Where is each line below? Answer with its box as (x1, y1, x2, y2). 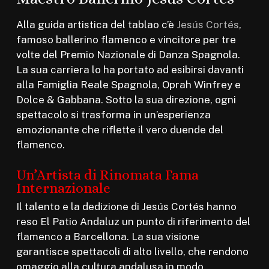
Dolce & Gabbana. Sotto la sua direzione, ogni (16, 94, 236, 106)
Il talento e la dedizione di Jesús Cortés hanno (16, 200, 237, 213)
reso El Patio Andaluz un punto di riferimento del (16, 215, 250, 228)
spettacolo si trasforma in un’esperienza (16, 109, 211, 121)
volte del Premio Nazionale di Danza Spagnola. (16, 49, 240, 61)
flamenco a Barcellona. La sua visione (16, 230, 199, 243)
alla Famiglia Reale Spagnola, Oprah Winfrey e (16, 79, 241, 91)
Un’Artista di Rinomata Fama (16, 166, 199, 183)
